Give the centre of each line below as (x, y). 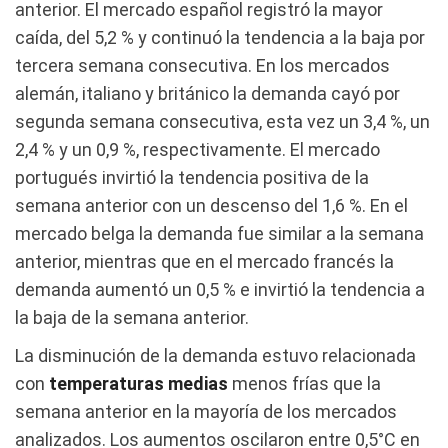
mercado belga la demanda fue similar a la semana (219, 233)
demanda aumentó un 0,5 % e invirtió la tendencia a (220, 289)
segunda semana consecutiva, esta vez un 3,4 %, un (222, 121)
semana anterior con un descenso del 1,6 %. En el (211, 205)
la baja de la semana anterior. (132, 317)
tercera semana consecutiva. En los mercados (202, 65)
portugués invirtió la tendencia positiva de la (192, 177)
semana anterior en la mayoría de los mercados (206, 411)
